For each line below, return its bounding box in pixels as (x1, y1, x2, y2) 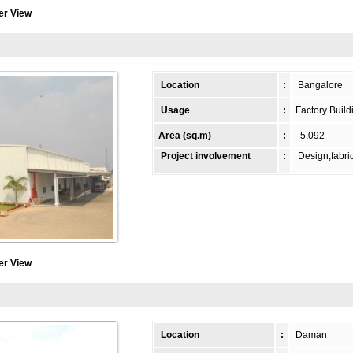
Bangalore (293, 80, 343, 91)
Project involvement (156, 150, 251, 162)
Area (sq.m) (158, 130, 211, 141)
